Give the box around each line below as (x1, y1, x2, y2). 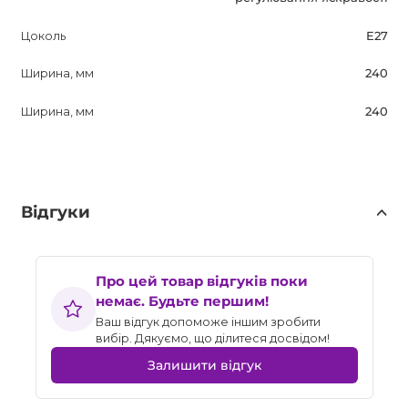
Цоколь (20, 28, 66, 43)
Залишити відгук (147, 357, 261, 374)
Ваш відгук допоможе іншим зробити (96, 315, 321, 330)
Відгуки (20, 201, 90, 222)
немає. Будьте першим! (96, 291, 269, 310)
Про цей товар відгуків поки (96, 271, 308, 290)
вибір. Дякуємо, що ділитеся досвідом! (96, 331, 330, 346)
